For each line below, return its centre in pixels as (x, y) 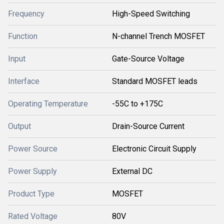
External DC (132, 171)
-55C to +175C (137, 104)
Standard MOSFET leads (155, 81)
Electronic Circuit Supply (154, 149)
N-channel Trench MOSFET (158, 36)
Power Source (33, 149)
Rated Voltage (33, 216)
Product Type (31, 194)
